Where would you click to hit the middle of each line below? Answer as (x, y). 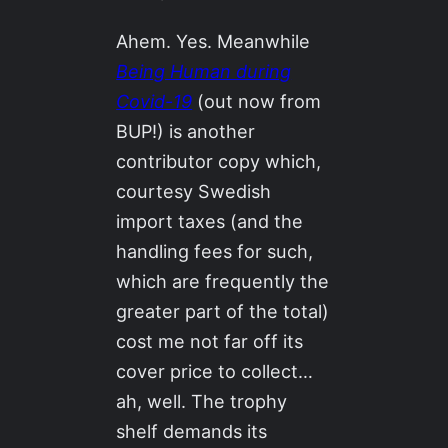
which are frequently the (223, 280)
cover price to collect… (215, 370)
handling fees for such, (215, 250)
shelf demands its (192, 430)
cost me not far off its (210, 340)
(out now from (257, 100)
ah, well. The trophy (202, 400)
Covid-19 (154, 100)
